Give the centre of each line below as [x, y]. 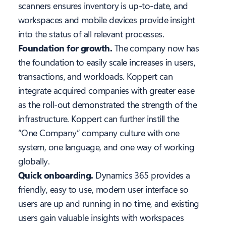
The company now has [157, 48]
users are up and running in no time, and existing [109, 204]
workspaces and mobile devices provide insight [107, 20]
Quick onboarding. [57, 175]
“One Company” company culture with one [99, 133]
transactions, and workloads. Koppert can [96, 76]
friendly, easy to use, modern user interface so [103, 189]
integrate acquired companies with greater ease [106, 91]
